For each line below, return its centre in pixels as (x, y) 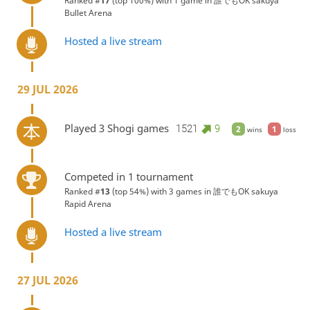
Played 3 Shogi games (116, 128)
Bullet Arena (88, 12)
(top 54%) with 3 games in (161, 191)
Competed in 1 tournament (128, 176)
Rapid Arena (88, 203)
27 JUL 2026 (47, 281)
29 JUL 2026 (47, 90)
